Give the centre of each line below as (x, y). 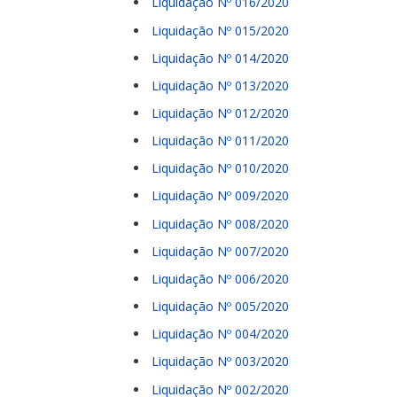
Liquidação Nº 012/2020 (220, 113)
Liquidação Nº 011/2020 (220, 141)
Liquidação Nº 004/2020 (220, 334)
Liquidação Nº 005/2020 (220, 307)
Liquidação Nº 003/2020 (220, 362)
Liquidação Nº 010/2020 (220, 168)
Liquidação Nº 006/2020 (220, 278)
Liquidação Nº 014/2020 (220, 58)
